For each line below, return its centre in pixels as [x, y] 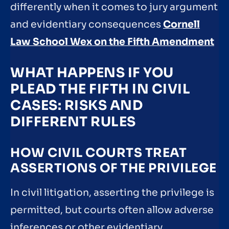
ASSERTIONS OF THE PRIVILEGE [113, 168]
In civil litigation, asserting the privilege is [112, 193]
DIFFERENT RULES [73, 122]
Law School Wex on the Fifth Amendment [112, 42]
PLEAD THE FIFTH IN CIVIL [100, 89]
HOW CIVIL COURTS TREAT [98, 153]
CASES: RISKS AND [76, 106]
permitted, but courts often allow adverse [112, 210]
